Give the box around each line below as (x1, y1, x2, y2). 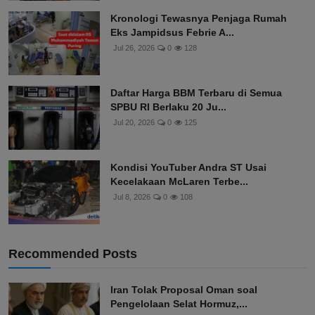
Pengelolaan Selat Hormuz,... (110, 298, 247, 310)
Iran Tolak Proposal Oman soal (110, 284, 257, 296)
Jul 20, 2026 (113, 118, 155, 127)
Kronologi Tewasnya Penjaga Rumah (110, 13, 287, 25)
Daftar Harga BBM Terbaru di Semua (110, 87, 282, 99)
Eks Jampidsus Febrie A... (110, 27, 234, 39)
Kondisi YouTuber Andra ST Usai (110, 162, 266, 174)
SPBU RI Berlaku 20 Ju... (110, 101, 226, 113)
